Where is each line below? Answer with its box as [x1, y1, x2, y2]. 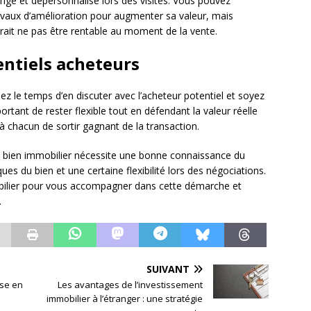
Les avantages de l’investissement [58, 278, 203, 292]
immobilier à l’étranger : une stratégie [47, 292, 203, 305]
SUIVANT [146, 262, 190, 276]
